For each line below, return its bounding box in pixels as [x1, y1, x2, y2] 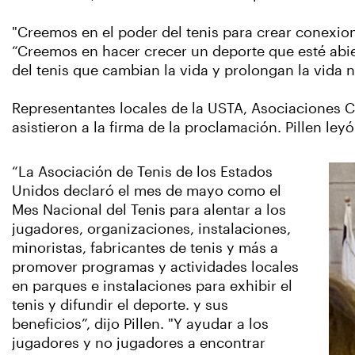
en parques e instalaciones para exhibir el [12, 278, 292, 294]
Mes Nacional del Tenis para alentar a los [12, 202, 286, 218]
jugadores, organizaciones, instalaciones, [12, 221, 291, 237]
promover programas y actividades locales [12, 259, 299, 275]
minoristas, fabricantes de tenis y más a [12, 240, 278, 256]
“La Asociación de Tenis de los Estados [12, 164, 273, 180]
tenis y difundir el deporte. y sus [12, 297, 228, 313]
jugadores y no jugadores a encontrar [12, 335, 265, 351]
